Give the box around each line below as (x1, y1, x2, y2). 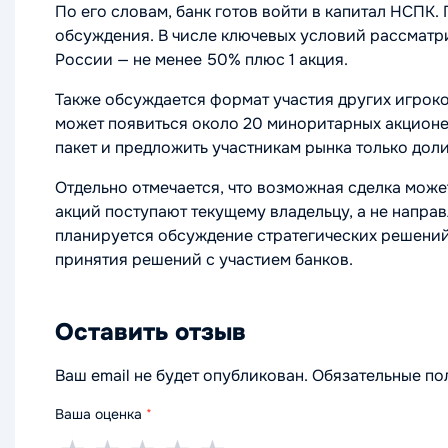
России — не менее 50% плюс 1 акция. (55, 49, 348, 70)
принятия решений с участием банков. (55, 249, 353, 270)
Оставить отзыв (55, 317, 246, 347)
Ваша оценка (55, 405, 146, 423)
